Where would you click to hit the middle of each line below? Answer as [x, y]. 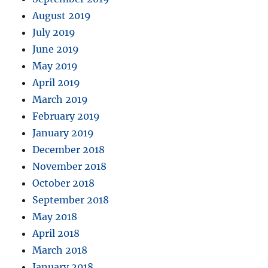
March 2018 [60, 250]
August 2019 [62, 16]
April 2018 [56, 234]
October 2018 [64, 183]
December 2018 [69, 150]
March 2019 [60, 100]
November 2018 [70, 167]
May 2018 [55, 217]
